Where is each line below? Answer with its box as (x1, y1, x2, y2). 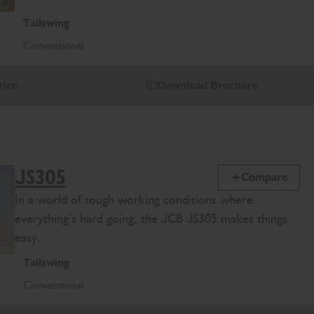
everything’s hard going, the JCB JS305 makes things (15, 210, 287, 226)
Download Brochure (156, 78, 259, 92)
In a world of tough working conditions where (15, 191, 253, 207)
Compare (241, 170, 288, 184)
